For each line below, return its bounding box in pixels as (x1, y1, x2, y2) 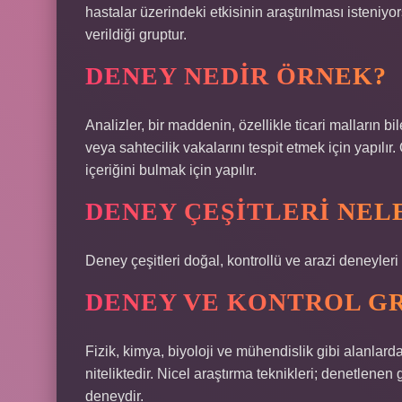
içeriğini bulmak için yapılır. (85, 162, 257, 178)
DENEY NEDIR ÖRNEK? (85, 62, 387, 90)
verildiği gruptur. (85, 27, 187, 42)
